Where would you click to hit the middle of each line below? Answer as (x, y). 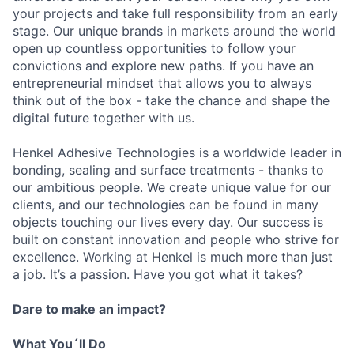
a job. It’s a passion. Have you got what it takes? (158, 274)
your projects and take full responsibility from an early (175, 13)
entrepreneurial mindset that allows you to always (162, 83)
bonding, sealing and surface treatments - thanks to (168, 170)
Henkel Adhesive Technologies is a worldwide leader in (177, 153)
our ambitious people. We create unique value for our (172, 187)
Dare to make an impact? (89, 309)
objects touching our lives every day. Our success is (168, 222)
